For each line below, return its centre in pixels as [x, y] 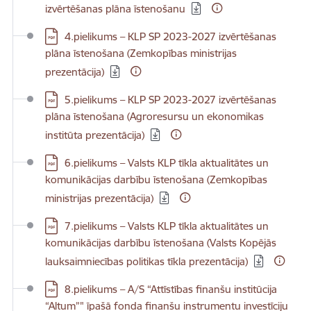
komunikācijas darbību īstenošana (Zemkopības [156, 179]
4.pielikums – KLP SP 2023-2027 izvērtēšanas [170, 36]
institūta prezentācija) [95, 135]
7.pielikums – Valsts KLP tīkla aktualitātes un [167, 226]
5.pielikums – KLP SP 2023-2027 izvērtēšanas [170, 100]
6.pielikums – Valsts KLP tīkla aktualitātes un [167, 163]
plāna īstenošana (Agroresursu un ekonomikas [154, 116]
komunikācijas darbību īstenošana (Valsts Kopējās [161, 243]
